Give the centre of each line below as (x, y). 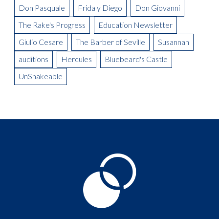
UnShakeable (41, 76)
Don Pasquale (42, 7)
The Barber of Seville (110, 42)
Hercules (77, 59)
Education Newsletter (135, 24)
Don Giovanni (157, 7)
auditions (33, 59)
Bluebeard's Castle (136, 59)
